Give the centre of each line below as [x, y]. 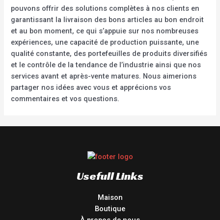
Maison [110, 197]
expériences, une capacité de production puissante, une [105, 42]
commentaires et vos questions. [65, 99]
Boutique [110, 208]
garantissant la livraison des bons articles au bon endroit [108, 20]
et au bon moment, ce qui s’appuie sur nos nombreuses [105, 31]
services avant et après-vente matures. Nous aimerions [104, 76]
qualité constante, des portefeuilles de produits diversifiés [109, 54]
